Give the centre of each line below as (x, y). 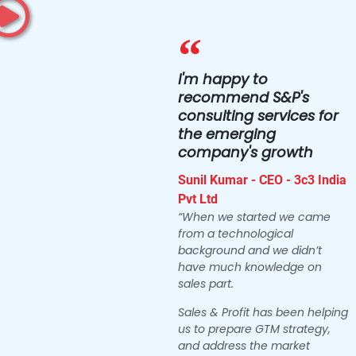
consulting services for (258, 116)
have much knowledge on (250, 267)
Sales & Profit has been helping (263, 312)
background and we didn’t (250, 251)
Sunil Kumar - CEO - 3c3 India (262, 180)
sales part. (206, 284)
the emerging (227, 134)
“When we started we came (254, 217)
